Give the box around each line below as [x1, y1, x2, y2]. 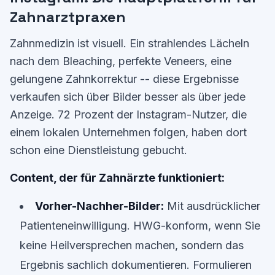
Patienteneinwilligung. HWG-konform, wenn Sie [20, 219, 260, 232]
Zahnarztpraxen [10, 7, 126, 26]
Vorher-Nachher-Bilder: [35, 199, 164, 212]
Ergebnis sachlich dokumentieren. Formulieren [20, 258, 252, 271]
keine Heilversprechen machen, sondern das [20, 239, 244, 252]
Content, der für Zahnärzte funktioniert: [10, 171, 225, 184]
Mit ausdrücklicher [164, 199, 260, 212]
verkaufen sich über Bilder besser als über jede [10, 90, 246, 103]
